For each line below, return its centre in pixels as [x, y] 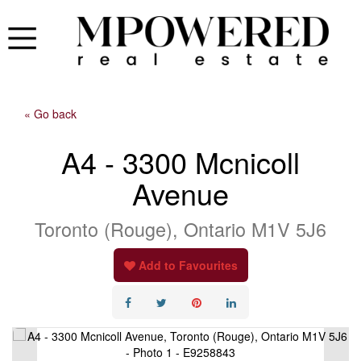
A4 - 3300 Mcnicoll [180, 162]
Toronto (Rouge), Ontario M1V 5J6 [180, 229]
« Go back [50, 114]
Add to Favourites [188, 266]
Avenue [180, 193]
